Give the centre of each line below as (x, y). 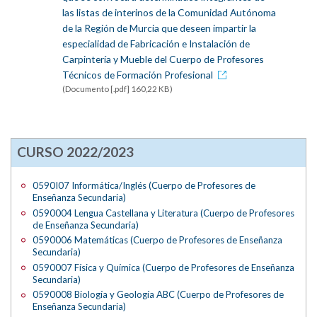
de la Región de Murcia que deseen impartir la (159, 28)
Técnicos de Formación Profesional (137, 74)
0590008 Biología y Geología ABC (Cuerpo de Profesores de (158, 295)
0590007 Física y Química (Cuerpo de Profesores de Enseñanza (164, 267)
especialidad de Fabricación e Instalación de (156, 43)
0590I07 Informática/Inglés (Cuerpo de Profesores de (144, 185)
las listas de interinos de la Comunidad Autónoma (169, 12)
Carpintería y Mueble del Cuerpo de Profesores (163, 59)
